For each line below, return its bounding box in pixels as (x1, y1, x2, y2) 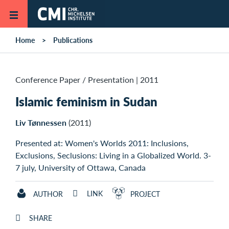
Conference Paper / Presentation (15, 74, 134, 85)
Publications (53, 35, 93, 45)
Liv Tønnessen (15, 117, 66, 129)
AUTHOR (33, 189, 63, 199)
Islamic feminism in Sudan (15, 93, 157, 110)
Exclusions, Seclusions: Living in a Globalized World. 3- (15, 149, 211, 162)
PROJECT (130, 189, 160, 199)
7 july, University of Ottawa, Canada (15, 162, 146, 174)
